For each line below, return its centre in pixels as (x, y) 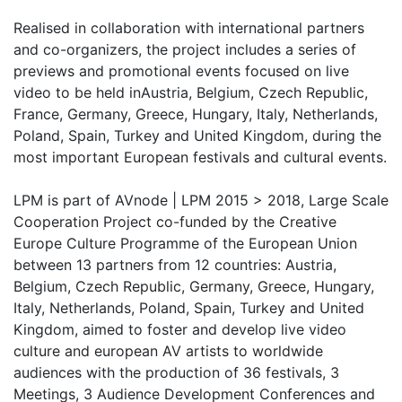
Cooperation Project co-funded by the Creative (175, 222)
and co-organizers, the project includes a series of (185, 50)
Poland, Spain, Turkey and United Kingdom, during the (197, 136)
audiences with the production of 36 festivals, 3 (176, 373)
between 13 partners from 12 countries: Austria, (175, 265)
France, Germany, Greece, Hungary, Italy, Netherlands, (196, 114)
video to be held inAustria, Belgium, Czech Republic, (191, 93)
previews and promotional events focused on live (181, 71)
